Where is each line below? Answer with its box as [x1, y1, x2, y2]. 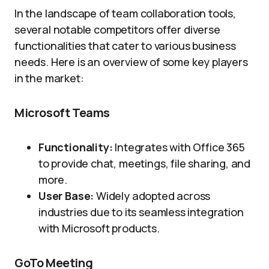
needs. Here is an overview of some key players [14, 55, 248, 69]
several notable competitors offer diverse [14, 22, 220, 37]
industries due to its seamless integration [38, 205, 244, 219]
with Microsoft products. [38, 221, 160, 235]
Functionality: [38, 140, 113, 154]
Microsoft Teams [14, 104, 110, 121]
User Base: [38, 189, 94, 203]
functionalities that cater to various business [14, 38, 236, 53]
